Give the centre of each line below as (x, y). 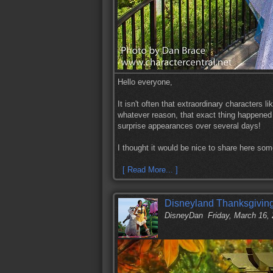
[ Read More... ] (150, 170)
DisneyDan (184, 215)
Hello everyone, (145, 82)
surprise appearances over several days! (189, 126)
